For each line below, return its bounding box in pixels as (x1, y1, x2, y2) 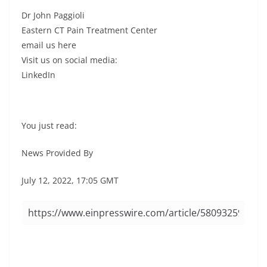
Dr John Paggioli (21, 9, 85, 21)
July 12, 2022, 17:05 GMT (21, 174, 119, 186)
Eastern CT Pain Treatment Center (21, 24, 157, 36)
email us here (21, 39, 76, 51)
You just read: (21, 119, 77, 131)
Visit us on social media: (21, 54, 117, 66)
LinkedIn (21, 69, 55, 80)
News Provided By (21, 147, 93, 159)
